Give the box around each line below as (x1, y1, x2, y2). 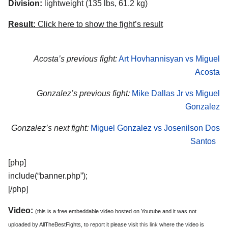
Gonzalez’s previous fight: (37, 89, 130, 98)
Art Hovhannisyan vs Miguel (119, 54, 220, 64)
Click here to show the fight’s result (36, 20, 163, 29)
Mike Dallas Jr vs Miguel (132, 89, 220, 98)
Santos (190, 136, 216, 146)
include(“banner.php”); (8, 171, 88, 180)
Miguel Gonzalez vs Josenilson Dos (91, 123, 220, 132)
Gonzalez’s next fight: (11, 123, 89, 132)
